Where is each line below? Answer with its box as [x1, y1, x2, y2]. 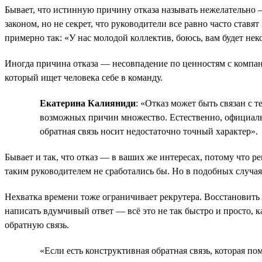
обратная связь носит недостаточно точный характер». [40, 126, 258, 136]
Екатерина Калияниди [40, 98, 136, 108]
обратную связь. [5, 219, 69, 230]
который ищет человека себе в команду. [5, 72, 163, 82]
